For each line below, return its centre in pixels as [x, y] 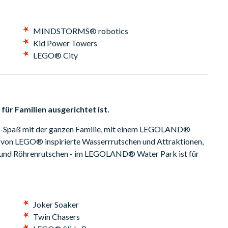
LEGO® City [55, 55]
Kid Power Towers [65, 43]
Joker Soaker [56, 204]
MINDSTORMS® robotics [80, 31]
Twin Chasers [56, 216]
